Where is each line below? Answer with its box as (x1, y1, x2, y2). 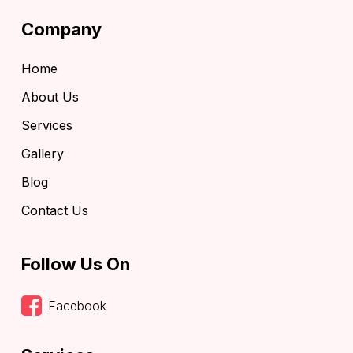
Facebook (48, 298, 106, 314)
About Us (21, 89, 79, 106)
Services (21, 117, 72, 134)
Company (21, 19, 102, 40)
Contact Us (21, 203, 88, 219)
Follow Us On (21, 254, 130, 275)
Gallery (21, 146, 64, 162)
